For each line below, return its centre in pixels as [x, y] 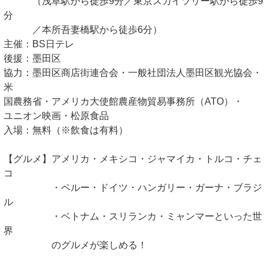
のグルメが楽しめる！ [75, 245]
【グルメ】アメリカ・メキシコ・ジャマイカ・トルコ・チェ [133, 159]
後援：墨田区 [32, 59]
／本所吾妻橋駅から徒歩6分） [83, 30]
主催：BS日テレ [39, 44]
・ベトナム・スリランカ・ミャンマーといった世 [133, 217]
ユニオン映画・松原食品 [56, 116]
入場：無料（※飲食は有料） [66, 130]
